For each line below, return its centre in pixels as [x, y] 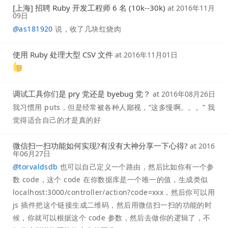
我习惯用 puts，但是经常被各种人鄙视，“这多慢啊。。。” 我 [114, 107]
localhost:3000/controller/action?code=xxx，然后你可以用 [114, 192]
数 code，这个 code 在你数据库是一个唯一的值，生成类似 [110, 180]
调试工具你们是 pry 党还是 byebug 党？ [82, 94]
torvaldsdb [38, 167]
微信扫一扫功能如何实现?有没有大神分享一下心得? [100, 146]
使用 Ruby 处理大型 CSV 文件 [63, 55]
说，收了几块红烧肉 [87, 29]
